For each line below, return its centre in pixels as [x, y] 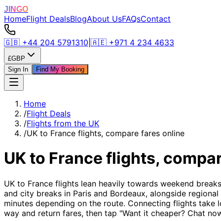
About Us [104, 19]
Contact [156, 19]
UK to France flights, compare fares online [106, 133]
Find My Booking [60, 69]
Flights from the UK [63, 123]
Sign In [18, 69]
